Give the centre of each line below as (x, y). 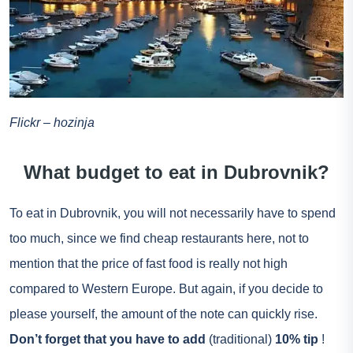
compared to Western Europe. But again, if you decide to (166, 288)
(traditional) (240, 339)
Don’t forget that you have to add (108, 339)
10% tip (297, 339)
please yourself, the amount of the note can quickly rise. (163, 314)
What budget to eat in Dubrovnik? (176, 172)
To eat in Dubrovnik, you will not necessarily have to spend (173, 213)
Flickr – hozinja (52, 122)
